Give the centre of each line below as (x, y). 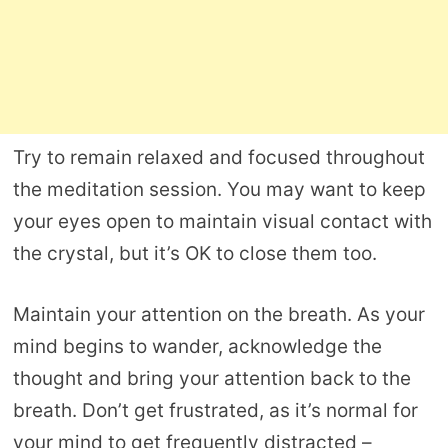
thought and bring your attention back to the (211, 378)
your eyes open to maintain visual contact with (222, 222)
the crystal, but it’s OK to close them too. (194, 254)
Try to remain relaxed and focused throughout (218, 158)
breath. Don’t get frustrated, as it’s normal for (215, 410)
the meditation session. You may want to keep (219, 190)
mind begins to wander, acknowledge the (197, 346)
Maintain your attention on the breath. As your (218, 314)
